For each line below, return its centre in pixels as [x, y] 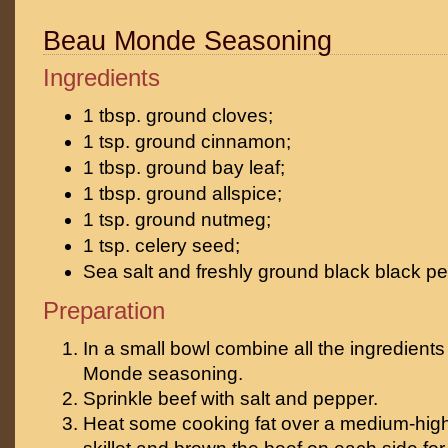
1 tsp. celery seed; [161, 245]
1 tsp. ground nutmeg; [177, 219]
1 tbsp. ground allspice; [182, 193]
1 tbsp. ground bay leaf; [184, 167]
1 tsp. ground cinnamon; [187, 141]
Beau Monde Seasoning [187, 41]
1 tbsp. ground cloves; [178, 115]
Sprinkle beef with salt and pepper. [230, 398]
